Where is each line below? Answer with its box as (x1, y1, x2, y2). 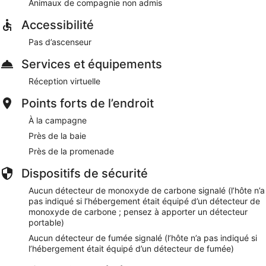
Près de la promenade (28, 145, 114, 156)
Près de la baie (28, 130, 86, 141)
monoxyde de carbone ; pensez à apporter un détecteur (28, 206, 248, 217)
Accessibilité (21, 17, 94, 32)
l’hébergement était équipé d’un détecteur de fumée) (28, 243, 234, 254)
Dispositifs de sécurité (21, 166, 148, 180)
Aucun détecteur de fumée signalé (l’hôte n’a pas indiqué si (28, 232, 257, 243)
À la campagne (28, 115, 87, 125)
